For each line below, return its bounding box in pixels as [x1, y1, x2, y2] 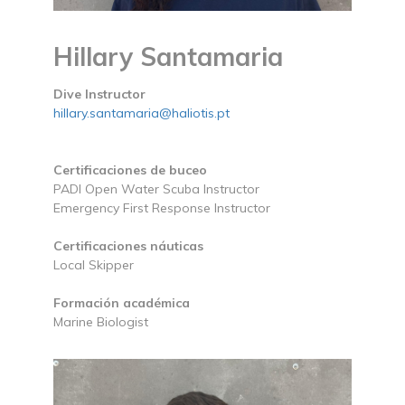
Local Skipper [53, 257, 134, 274]
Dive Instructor [53, 86, 146, 103]
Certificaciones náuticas [53, 238, 203, 255]
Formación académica [53, 295, 190, 312]
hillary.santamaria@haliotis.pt [53, 105, 230, 122]
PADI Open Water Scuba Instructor [53, 181, 259, 198]
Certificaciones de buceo [53, 162, 207, 179]
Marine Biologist [53, 314, 148, 331]
